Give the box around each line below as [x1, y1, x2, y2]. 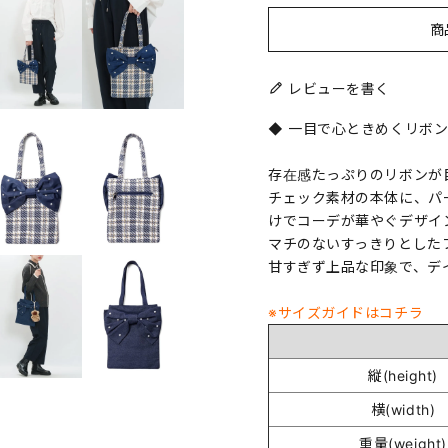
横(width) [370, 400, 436, 418]
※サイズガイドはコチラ [268, 303, 424, 321]
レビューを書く [288, 79, 391, 97]
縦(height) [367, 366, 439, 384]
